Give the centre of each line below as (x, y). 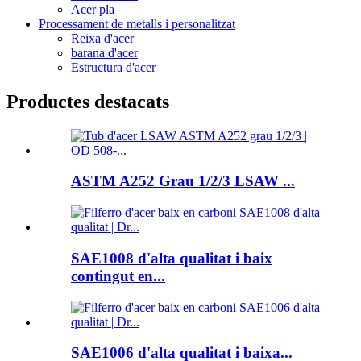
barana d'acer (104, 52)
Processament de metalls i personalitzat (137, 23)
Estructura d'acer (113, 67)
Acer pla (93, 9)
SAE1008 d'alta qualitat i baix (172, 258)
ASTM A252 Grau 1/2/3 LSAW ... (183, 181)
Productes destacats (88, 101)
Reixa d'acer (102, 38)
